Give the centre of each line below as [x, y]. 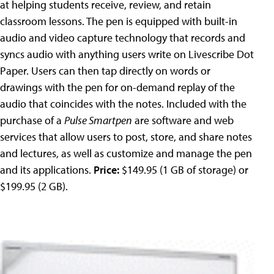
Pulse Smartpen [98, 120]
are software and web [183, 120]
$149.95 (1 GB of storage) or [184, 169]
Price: [106, 169]
